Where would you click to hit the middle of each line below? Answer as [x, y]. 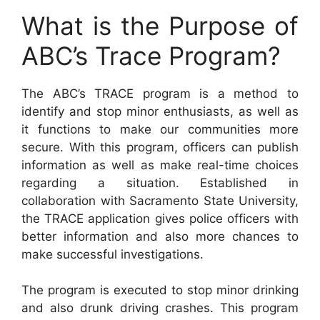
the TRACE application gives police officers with [160, 218]
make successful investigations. [112, 254]
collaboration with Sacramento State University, [160, 200]
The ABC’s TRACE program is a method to [160, 93]
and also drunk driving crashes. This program [160, 308]
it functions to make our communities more [160, 129]
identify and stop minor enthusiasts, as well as [160, 111]
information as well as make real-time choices [160, 165]
